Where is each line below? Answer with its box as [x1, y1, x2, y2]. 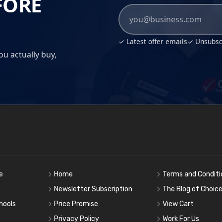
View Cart [163, 200, 194, 209]
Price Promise [54, 200, 98, 209]
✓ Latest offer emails [118, 37, 187, 47]
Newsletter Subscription [54, 185, 132, 194]
